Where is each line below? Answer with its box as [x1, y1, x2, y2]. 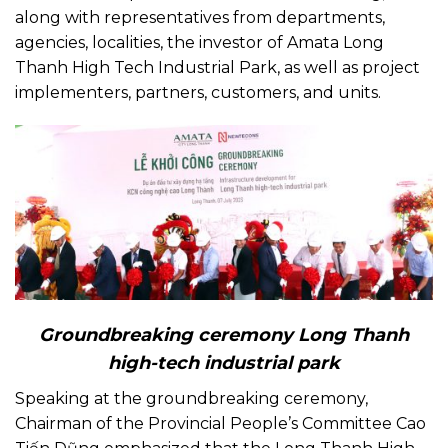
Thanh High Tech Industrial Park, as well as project [15, 57, 420, 77]
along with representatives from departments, [15, 7, 385, 27]
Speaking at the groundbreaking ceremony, [15, 388, 368, 408]
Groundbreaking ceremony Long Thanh [39, 323, 409, 346]
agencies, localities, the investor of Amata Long [15, 32, 384, 52]
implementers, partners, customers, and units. [15, 82, 381, 102]
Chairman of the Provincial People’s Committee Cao [15, 413, 426, 433]
